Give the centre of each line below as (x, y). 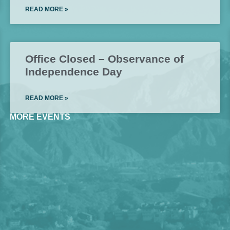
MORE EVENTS (40, 117)
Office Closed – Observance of (104, 59)
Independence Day (74, 72)
